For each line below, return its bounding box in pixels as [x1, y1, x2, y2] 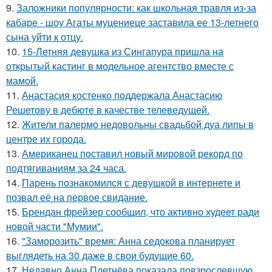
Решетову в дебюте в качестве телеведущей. [6, 103, 209, 117]
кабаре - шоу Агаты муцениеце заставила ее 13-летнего [6, 15, 259, 30]
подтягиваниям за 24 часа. [6, 161, 126, 175]
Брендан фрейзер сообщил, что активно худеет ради [22, 205, 259, 219]
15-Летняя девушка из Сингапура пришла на [22, 44, 223, 59]
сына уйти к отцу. [6, 30, 83, 44]
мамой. [6, 73, 38, 88]
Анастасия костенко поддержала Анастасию [22, 88, 222, 103]
